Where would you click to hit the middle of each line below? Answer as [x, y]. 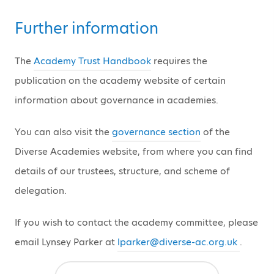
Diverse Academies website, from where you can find [134, 151]
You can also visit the [63, 131]
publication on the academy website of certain [120, 80]
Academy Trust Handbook [92, 61]
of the [215, 131]
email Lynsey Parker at [66, 242]
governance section [156, 131]
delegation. [41, 190]
